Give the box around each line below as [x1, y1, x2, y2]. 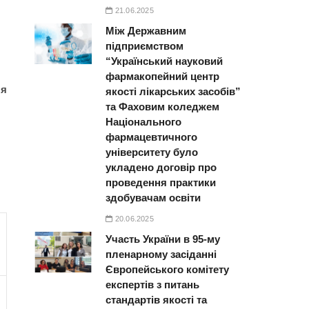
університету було [106, 146, 199, 158]
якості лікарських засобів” [106, 85, 241, 97]
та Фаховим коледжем [106, 100, 220, 112]
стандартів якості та [106, 293, 208, 306]
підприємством [106, 39, 184, 52]
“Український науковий [106, 54, 223, 67]
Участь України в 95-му [106, 232, 221, 245]
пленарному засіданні [106, 248, 217, 260]
